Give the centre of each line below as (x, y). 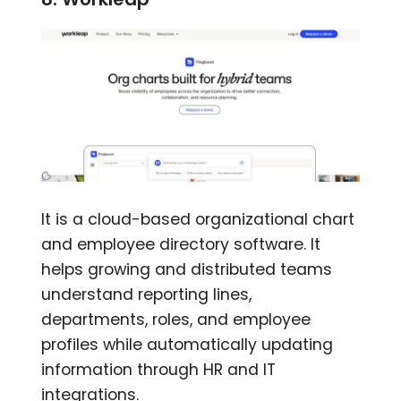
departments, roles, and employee (176, 319)
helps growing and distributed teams (187, 269)
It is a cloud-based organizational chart (198, 219)
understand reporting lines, (147, 294)
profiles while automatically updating (188, 344)
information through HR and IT (159, 369)
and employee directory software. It (181, 244)
